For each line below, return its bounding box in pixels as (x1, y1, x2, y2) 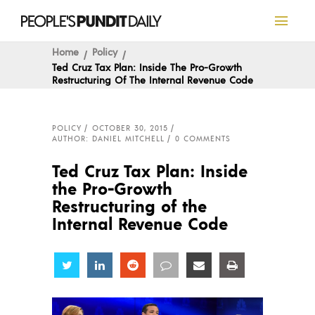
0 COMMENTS (175, 134, 231, 143)
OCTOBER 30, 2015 (92, 123, 168, 133)
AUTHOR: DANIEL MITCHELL (52, 134, 165, 143)
